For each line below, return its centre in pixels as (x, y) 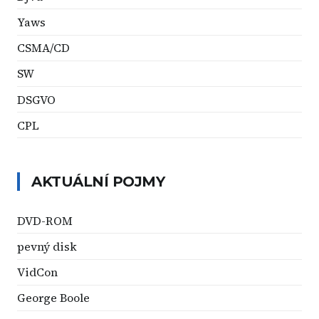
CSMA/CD (43, 48)
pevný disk (47, 247)
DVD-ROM (45, 220)
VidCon (37, 272)
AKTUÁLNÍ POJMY (98, 182)
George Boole (53, 298)
